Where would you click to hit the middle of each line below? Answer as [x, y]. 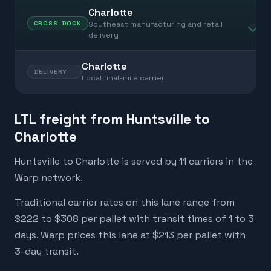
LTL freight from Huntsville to [112, 119]
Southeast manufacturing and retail [155, 24]
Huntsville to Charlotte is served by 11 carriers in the [134, 161]
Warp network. [49, 177]
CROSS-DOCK [57, 24]
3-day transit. [47, 252]
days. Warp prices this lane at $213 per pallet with [130, 235]
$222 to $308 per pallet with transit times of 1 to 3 [134, 219]
